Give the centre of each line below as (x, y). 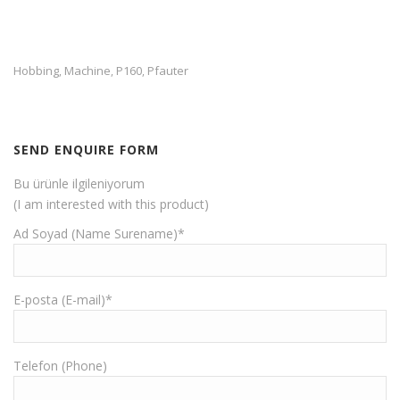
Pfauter (168, 71)
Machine (87, 71)
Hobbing (36, 71)
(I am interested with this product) (111, 204)
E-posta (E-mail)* (63, 300)
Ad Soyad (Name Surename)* (99, 234)
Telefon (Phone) (60, 366)
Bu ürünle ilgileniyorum (79, 184)
